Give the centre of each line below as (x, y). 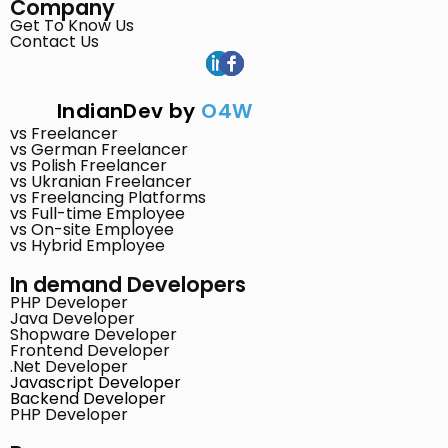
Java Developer (72, 319)
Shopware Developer (93, 335)
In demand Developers (128, 285)
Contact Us (54, 41)
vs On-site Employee (92, 230)
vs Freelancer (64, 134)
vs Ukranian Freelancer (101, 182)
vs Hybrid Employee (87, 246)
